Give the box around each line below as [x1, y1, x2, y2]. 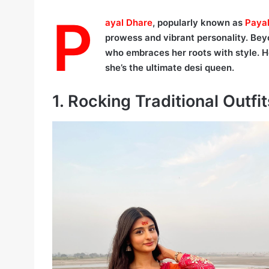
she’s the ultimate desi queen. [105, 62, 234, 74]
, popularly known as [153, 17, 245, 29]
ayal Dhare [105, 17, 153, 29]
